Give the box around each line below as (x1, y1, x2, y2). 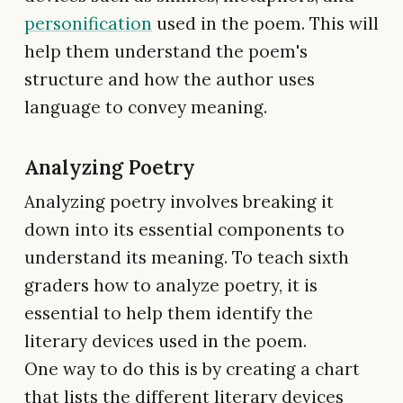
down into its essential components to (24, 218, 345, 240)
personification (24, 12, 152, 34)
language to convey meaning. (24, 95, 267, 118)
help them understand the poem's (24, 40, 308, 62)
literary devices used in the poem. (24, 329, 307, 352)
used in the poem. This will (152, 12, 379, 34)
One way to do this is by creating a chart (24, 357, 360, 380)
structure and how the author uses (24, 67, 315, 90)
